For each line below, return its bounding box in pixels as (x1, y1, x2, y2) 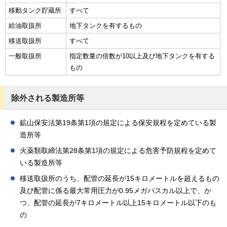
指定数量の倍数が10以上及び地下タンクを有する (69, 52, 215, 60)
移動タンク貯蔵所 (9, 7, 61, 14)
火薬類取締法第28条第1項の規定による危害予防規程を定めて (20, 147, 216, 155)
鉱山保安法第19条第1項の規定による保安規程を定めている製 (20, 119, 216, 127)
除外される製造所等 (11, 93, 84, 102)
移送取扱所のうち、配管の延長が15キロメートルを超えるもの (20, 175, 219, 182)
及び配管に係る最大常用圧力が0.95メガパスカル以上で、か (20, 187, 211, 195)
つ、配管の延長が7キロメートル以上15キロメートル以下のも (20, 199, 216, 207)
